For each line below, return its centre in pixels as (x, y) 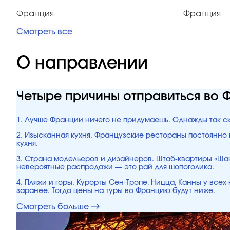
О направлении (82, 63)
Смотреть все (44, 32)
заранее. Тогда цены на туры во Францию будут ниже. (116, 191)
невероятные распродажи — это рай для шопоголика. (115, 167)
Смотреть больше (53, 207)
